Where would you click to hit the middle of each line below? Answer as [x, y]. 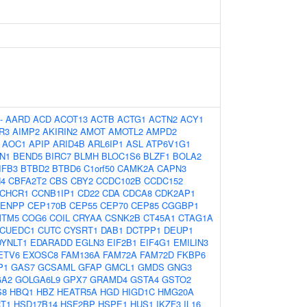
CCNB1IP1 [53, 193]
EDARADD [51, 242]
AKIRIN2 [60, 131]
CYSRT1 [81, 230]
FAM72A [120, 255]
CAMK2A [136, 168]
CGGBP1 [180, 205]
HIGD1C [138, 292]
